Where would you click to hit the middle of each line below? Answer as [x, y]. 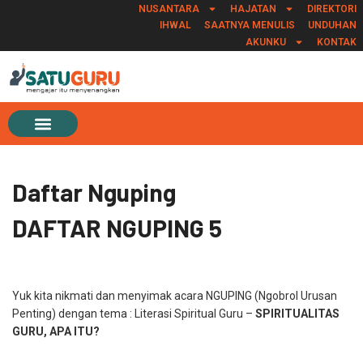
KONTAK [336, 42]
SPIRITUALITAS [297, 314]
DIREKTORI [331, 9]
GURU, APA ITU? [56, 332]
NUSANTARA [169, 9]
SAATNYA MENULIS [249, 25]
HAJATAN [253, 9]
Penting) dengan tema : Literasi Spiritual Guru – [134, 314]
